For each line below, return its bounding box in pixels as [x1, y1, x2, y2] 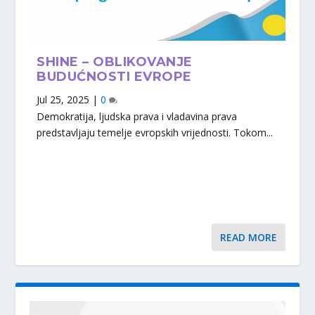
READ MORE [219, 231, 277, 245]
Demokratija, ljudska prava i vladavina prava [37, 110, 238, 124]
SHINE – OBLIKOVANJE [37, 54, 193, 70]
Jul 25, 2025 [37, 93, 90, 107]
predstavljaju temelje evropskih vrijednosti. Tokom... [37, 126, 274, 140]
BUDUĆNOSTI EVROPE [37, 69, 192, 85]
